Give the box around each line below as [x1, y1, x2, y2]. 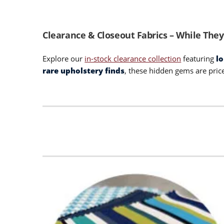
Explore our [42, 53, 85, 63]
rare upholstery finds [42, 65, 125, 75]
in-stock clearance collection [84, 53, 181, 63]
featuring [181, 53, 216, 63]
